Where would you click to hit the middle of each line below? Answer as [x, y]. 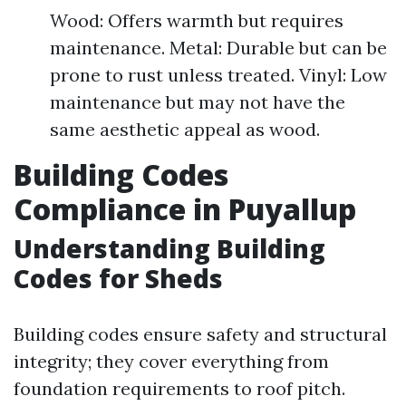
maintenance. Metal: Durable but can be [218, 48]
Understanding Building [169, 248]
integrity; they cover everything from [171, 361]
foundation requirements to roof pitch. [179, 388]
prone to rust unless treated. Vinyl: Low [218, 75]
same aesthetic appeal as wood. [185, 129]
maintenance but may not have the [198, 102]
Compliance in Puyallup [185, 209]
